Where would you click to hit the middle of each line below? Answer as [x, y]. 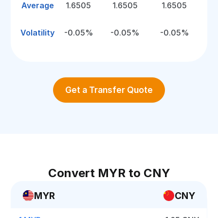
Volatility [38, 33]
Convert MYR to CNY [109, 173]
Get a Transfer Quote [109, 90]
